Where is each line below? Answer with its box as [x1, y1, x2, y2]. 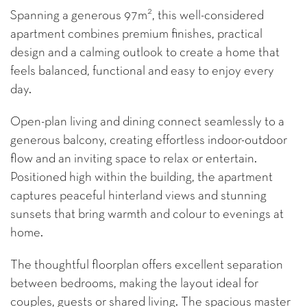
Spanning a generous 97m [10, 10, 147, 22]
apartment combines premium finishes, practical [10, 28, 262, 40]
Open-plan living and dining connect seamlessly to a [10, 116, 284, 128]
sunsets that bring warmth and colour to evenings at [10, 208, 284, 221]
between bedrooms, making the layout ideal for [10, 278, 258, 290]
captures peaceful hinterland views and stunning [10, 190, 267, 202]
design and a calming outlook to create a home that [10, 47, 280, 59]
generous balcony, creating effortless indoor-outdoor [10, 134, 287, 147]
